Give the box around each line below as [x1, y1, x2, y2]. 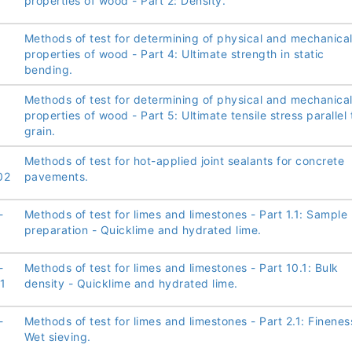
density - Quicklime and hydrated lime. [24, 277, 238, 291]
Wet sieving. [24, 330, 91, 344]
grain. [24, 124, 56, 138]
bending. [24, 63, 73, 77]
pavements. [24, 170, 89, 184]
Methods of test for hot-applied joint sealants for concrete [24, 154, 344, 168]
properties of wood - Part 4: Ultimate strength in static [24, 47, 324, 61]
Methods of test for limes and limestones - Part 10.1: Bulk [24, 261, 339, 275]
